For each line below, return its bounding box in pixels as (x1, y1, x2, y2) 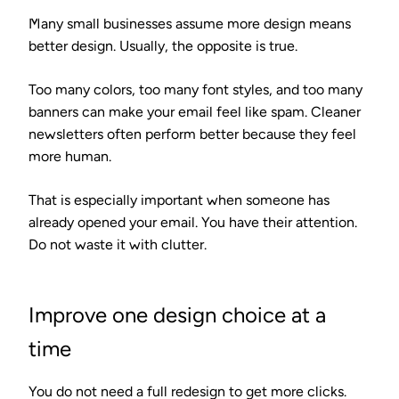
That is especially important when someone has (28, 191, 330, 208)
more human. (28, 147, 111, 165)
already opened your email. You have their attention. (28, 213, 357, 231)
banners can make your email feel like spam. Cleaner (28, 102, 361, 120)
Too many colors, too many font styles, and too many (28, 80, 362, 98)
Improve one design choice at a (28, 301, 326, 328)
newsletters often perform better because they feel (28, 125, 356, 142)
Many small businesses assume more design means (28, 14, 351, 32)
